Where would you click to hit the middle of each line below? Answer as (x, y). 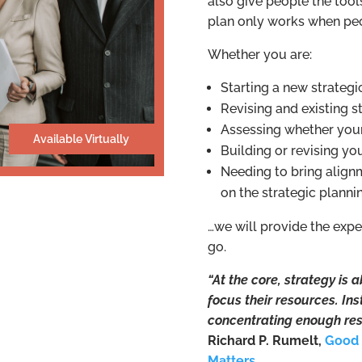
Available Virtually (82, 139)
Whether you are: (260, 55)
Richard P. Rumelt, (267, 341)
